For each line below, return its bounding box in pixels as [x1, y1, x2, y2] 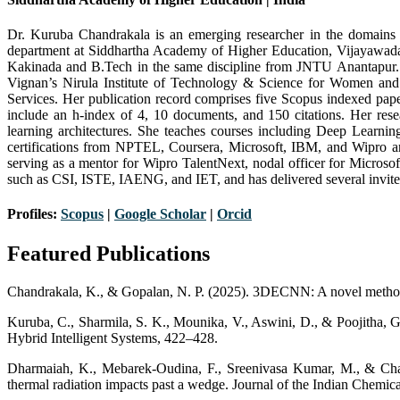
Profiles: [7, 206, 61, 222]
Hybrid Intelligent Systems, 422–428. [7, 329, 218, 346]
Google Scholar [114, 206, 206, 222]
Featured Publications [7, 241, 210, 265]
